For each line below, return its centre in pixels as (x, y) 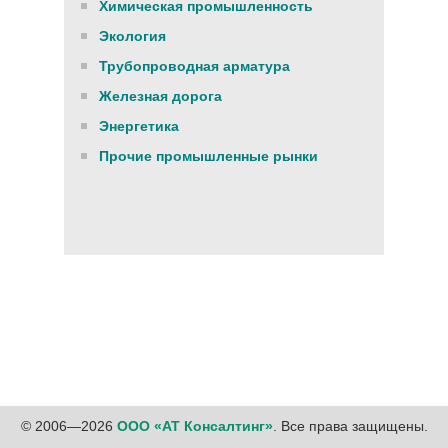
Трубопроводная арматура (194, 66)
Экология (132, 36)
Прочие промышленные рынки (208, 156)
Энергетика (139, 126)
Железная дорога (160, 96)
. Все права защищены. (350, 426)
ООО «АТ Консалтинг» (194, 426)
